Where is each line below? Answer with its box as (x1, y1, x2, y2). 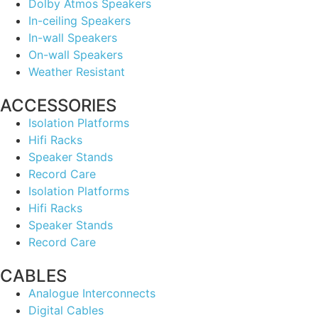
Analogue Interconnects (28, 285, 155, 300)
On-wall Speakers (28, 47, 123, 62)
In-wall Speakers (28, 30, 117, 45)
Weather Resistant (28, 64, 125, 79)
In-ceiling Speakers (28, 13, 131, 28)
